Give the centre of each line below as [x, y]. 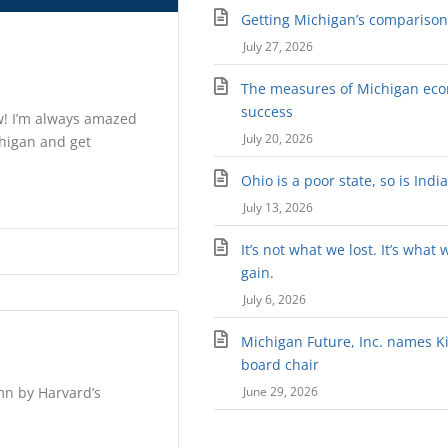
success [267, 112]
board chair [280, 365]
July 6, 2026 [274, 300]
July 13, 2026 [277, 208]
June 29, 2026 [280, 392]
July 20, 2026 [277, 139]
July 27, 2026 [277, 47]
